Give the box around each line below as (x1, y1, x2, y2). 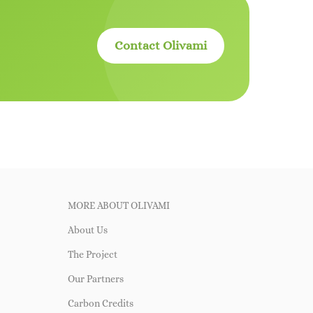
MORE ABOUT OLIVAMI (67, 199, 170, 211)
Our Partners (67, 272, 124, 284)
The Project (67, 248, 117, 260)
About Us (67, 224, 108, 235)
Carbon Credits (67, 297, 133, 309)
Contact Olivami (115, 38, 207, 53)
